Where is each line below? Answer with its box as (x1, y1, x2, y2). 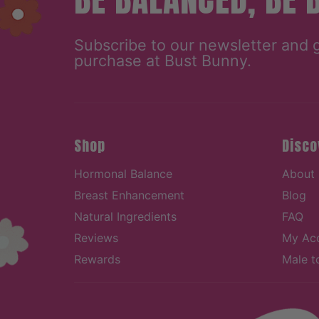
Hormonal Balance (74, 166, 172, 181)
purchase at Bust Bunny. (74, 51, 251, 70)
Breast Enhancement (74, 187, 184, 202)
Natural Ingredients (74, 209, 177, 224)
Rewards (74, 251, 120, 266)
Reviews (74, 230, 118, 245)
